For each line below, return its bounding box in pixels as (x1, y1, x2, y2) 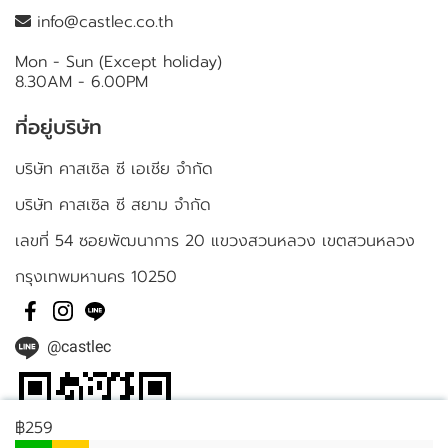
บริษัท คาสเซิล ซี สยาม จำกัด (15, 193, 211, 217)
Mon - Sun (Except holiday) (15, 50, 222, 74)
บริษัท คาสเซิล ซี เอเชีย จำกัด (15, 157, 213, 181)
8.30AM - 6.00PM (15, 70, 148, 94)
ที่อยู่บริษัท (15, 112, 102, 142)
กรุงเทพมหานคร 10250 (15, 265, 177, 289)
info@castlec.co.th (31, 10, 173, 34)
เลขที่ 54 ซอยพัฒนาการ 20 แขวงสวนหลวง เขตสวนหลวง (15, 229, 415, 253)
